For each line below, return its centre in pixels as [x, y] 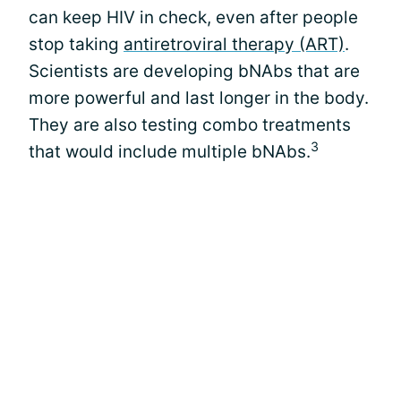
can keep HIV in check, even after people [193, 17]
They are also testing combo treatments [190, 125]
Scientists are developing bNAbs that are [194, 71]
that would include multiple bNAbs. [170, 152]
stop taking [76, 44]
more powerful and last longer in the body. [199, 98]
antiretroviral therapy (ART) [234, 44]
